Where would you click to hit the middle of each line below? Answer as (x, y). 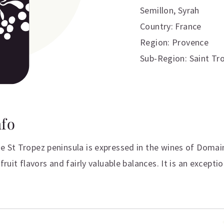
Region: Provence (174, 42)
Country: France (171, 26)
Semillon (157, 10)
